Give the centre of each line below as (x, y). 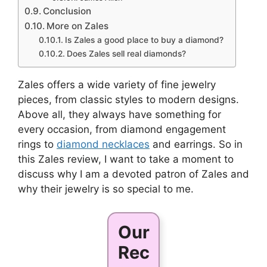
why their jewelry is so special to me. (106, 189)
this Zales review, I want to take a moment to (126, 159)
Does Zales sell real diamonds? (126, 54)
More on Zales (78, 26)
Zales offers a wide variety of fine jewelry (117, 85)
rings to (37, 145)
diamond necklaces (103, 145)
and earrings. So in (196, 145)
